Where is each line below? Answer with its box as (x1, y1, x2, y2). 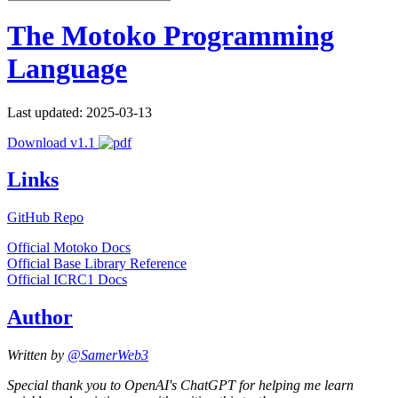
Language (7, 52, 127, 85)
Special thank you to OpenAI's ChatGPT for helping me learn (7, 378, 354, 394)
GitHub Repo (7, 210, 84, 226)
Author (7, 306, 73, 330)
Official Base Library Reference (7, 256, 187, 272)
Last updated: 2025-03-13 (7, 104, 152, 120)
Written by (7, 347, 68, 363)
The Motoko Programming (7, 20, 334, 52)
